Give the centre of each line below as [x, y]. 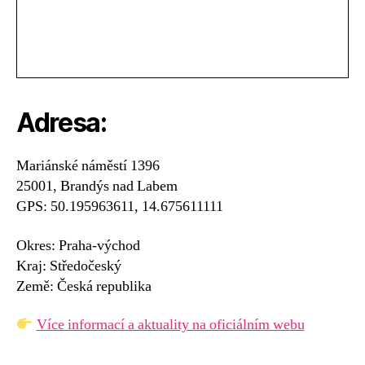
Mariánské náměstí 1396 [88, 166]
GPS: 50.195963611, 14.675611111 [120, 207]
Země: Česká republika [84, 286]
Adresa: [62, 123]
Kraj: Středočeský [69, 266]
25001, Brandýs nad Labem [97, 186]
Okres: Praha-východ [78, 245]
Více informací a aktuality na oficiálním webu [170, 325]
